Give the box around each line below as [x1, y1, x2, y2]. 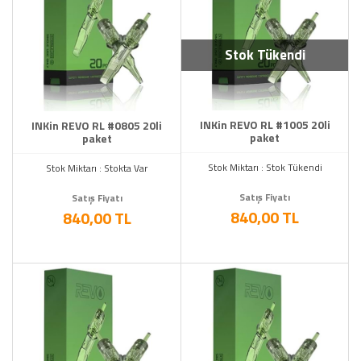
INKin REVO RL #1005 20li [199, 116, 330, 133]
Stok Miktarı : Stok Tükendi [207, 160, 322, 175]
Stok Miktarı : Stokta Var [46, 160, 147, 176]
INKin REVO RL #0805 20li [31, 117, 162, 134]
